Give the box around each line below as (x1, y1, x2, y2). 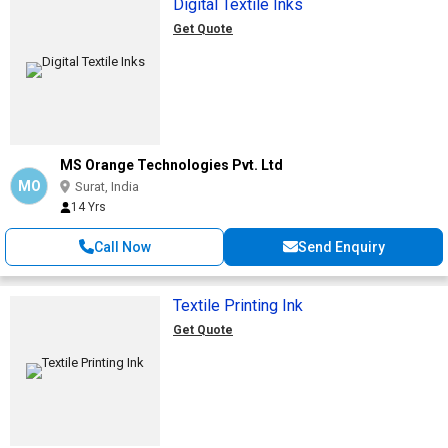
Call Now (93, 238, 151, 255)
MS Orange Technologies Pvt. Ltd (60, 156, 283, 173)
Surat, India (75, 178, 139, 194)
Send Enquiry (297, 238, 385, 255)
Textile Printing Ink (173, 295, 303, 315)
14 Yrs (71, 199, 106, 214)
